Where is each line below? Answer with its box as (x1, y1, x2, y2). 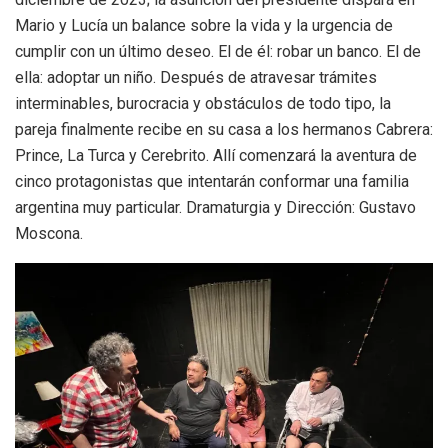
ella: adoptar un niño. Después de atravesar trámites (15, 67, 377, 87)
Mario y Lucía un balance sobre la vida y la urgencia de (15, 15, 393, 35)
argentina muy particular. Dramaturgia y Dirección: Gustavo (15, 197, 416, 217)
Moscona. (15, 223, 83, 243)
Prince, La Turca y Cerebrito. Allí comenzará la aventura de (15, 145, 417, 165)
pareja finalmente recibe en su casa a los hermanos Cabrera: (15, 119, 433, 139)
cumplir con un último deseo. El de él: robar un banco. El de (15, 41, 421, 61)
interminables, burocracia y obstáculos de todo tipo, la (15, 93, 391, 113)
